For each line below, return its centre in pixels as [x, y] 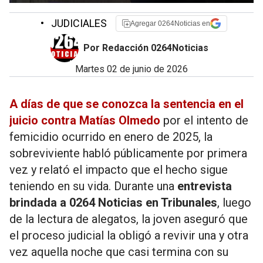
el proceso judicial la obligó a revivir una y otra [129, 235]
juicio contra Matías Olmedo [85, 120]
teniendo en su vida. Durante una [93, 186]
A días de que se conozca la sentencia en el [127, 104]
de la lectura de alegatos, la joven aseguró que [129, 219]
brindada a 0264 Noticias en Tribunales [113, 203]
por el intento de [204, 120]
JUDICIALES [78, 23]
